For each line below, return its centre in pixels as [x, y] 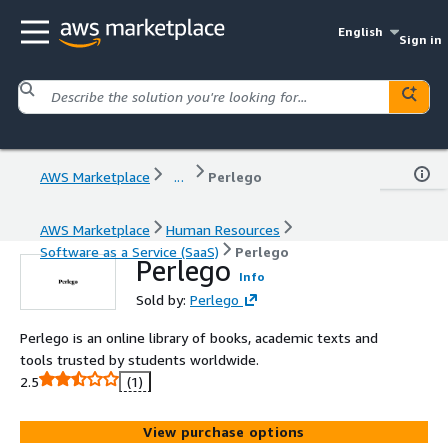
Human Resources [223, 229]
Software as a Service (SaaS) [129, 251]
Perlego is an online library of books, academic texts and [199, 337]
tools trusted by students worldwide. [139, 359]
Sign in [420, 39]
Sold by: [163, 299]
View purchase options [224, 431]
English [361, 31]
